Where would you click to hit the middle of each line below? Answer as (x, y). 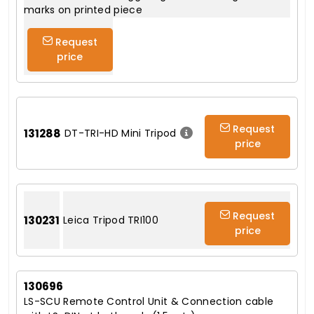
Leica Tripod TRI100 (111, 220)
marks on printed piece (83, 10)
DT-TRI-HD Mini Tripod (121, 133)
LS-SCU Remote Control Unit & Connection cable (149, 302)
